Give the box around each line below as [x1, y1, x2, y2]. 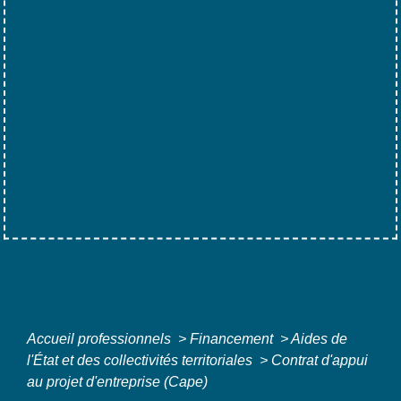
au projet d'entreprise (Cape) [27, 373, 208, 389]
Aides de [291, 330, 347, 346]
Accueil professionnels [27, 330, 175, 346]
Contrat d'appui [271, 352, 368, 368]
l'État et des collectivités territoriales [27, 352, 256, 368]
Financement [190, 330, 277, 346]
